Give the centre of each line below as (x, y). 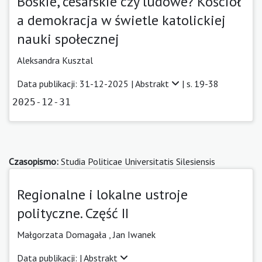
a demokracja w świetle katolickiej (121, 20)
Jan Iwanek (134, 234)
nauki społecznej (68, 39)
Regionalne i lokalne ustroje (102, 194)
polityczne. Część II (73, 213)
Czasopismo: (34, 161)
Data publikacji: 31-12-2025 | (76, 83)
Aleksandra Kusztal (55, 60)
